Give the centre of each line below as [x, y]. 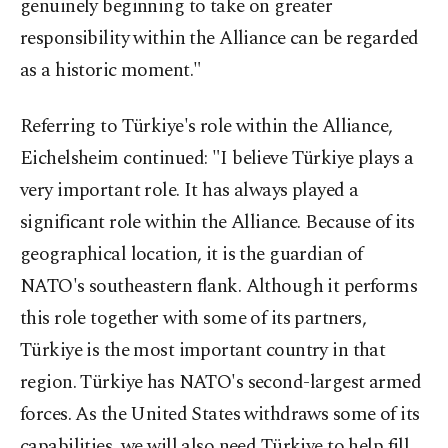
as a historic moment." [111, 71]
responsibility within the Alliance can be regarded [219, 39]
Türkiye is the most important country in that [203, 351]
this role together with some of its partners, [193, 319]
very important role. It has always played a [189, 191]
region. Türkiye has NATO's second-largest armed [221, 383]
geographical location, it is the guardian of [191, 255]
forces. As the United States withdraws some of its [220, 415]
